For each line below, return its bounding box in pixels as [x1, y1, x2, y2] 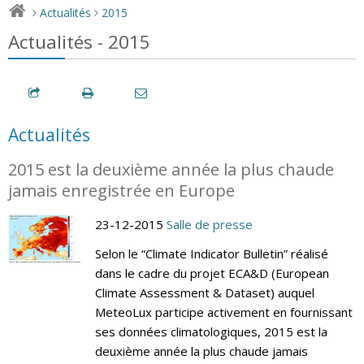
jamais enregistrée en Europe [8, 179, 235, 201]
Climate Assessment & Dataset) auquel [94, 284, 314, 301]
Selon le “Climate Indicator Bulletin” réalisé [94, 245, 328, 262]
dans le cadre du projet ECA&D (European [94, 264, 329, 281]
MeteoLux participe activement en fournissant [94, 303, 353, 320]
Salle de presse [166, 215, 253, 232]
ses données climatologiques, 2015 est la [94, 323, 327, 340]
